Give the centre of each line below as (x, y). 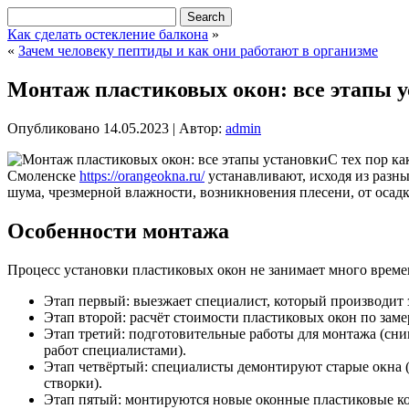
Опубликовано (53, 128)
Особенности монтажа (118, 231)
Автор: (200, 128)
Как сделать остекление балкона (108, 34)
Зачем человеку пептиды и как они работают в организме (198, 51)
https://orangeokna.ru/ (142, 175)
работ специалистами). (115, 350)
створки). (73, 383)
